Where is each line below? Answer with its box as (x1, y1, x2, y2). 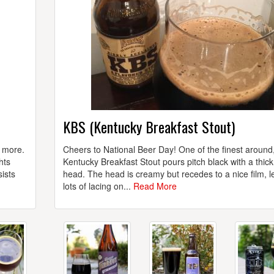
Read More (133, 180, 177, 193)
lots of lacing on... (63, 180, 133, 193)
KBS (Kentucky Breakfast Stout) (63, 116, 235, 138)
